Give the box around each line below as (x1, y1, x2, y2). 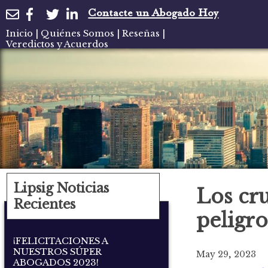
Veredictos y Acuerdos (6, 38, 108, 50)
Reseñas (122, 28, 160, 39)
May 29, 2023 (196, 248, 256, 260)
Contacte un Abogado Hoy (88, 8, 219, 20)
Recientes (14, 196, 76, 213)
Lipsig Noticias (14, 180, 109, 197)
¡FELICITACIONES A (13, 236, 108, 247)
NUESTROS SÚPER (13, 246, 102, 258)
